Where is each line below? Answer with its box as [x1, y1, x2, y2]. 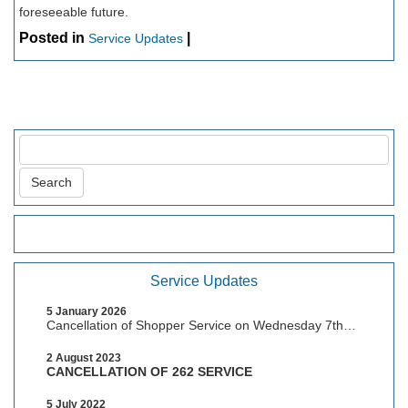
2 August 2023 [46, 352, 121, 364]
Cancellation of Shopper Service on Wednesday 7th [46, 318, 343, 332]
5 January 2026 [46, 305, 127, 318]
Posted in [19, 30, 88, 46]
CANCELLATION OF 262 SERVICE [46, 364, 252, 379]
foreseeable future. [19, 5, 128, 19]
